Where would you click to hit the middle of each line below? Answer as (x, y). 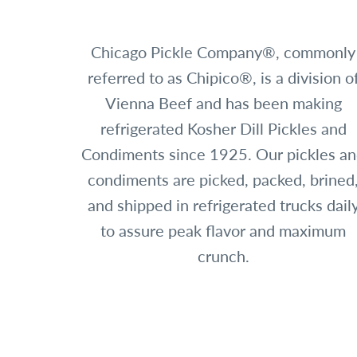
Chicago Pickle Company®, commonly (223, 52)
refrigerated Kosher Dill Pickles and (223, 128)
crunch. (223, 256)
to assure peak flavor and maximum (223, 230)
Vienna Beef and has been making (223, 103)
